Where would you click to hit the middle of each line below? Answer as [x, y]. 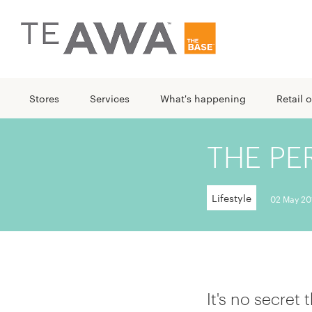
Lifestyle [232, 198]
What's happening [203, 98]
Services [110, 98]
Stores [44, 98]
